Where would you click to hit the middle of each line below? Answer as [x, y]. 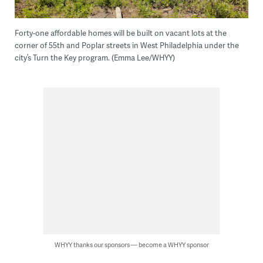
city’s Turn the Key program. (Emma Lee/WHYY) [95, 58]
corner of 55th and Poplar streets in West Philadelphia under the [127, 45]
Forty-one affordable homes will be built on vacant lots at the [120, 33]
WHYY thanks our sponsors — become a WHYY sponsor [131, 245]
